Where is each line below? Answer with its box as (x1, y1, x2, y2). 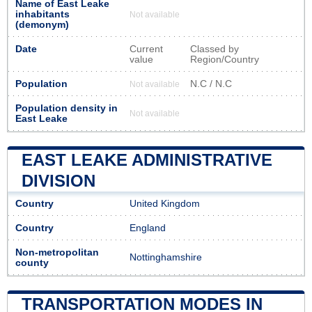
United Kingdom (130, 198, 200, 209)
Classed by (190, 43, 239, 54)
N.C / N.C (190, 78, 232, 89)
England (130, 222, 166, 233)
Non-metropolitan (15, 247, 99, 258)
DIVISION (22, 171, 95, 190)
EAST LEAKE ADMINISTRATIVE (22, 150, 272, 169)
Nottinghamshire (130, 251, 202, 263)
